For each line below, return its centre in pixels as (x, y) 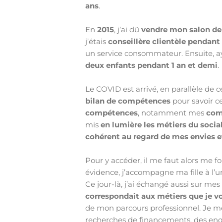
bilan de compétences (128, 101)
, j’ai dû (128, 30)
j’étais (97, 42)
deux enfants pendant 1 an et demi (152, 65)
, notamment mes (172, 113)
